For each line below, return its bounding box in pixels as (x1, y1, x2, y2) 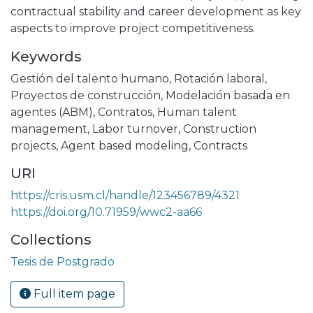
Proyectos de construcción (10, 89, 161, 103)
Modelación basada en (166, 89, 290, 103)
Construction (183, 122, 256, 136)
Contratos (98, 105, 152, 119)
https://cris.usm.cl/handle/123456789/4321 (10, 189, 240, 203)
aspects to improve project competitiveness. (10, 22, 255, 36)
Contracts (194, 139, 247, 153)
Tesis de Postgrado (10, 255, 115, 269)
